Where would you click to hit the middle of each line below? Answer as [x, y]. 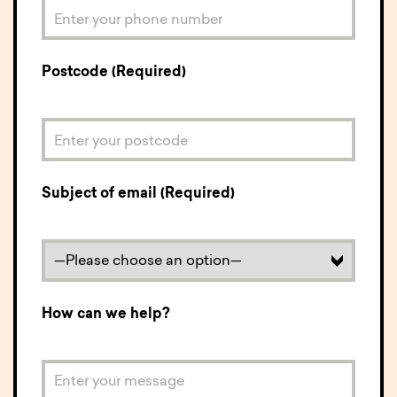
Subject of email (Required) [138, 195]
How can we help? [106, 315]
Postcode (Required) [114, 73]
